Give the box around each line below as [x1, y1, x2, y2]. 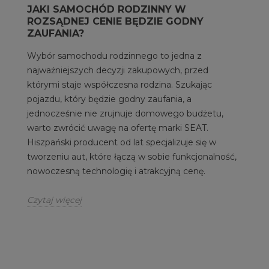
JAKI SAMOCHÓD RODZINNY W [27, 3, 186, 15]
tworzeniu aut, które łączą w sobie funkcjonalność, [27, 151, 237, 162]
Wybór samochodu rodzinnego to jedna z [27, 50, 202, 61]
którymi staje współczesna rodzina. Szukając [27, 79, 212, 90]
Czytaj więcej [27, 194, 82, 205]
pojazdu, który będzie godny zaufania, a [27, 93, 192, 104]
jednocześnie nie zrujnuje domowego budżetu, [27, 107, 223, 119]
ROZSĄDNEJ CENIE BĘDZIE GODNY [27, 15, 204, 27]
